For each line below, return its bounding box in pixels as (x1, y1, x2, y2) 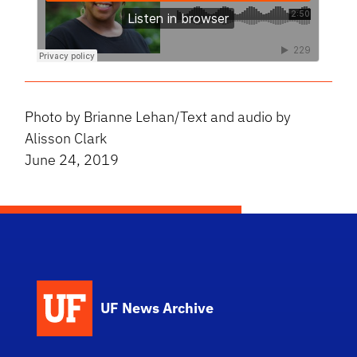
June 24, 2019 (25, 151, 120, 170)
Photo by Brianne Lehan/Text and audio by (25, 108, 292, 127)
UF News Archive (100, 299, 214, 318)
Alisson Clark (25, 129, 108, 148)
